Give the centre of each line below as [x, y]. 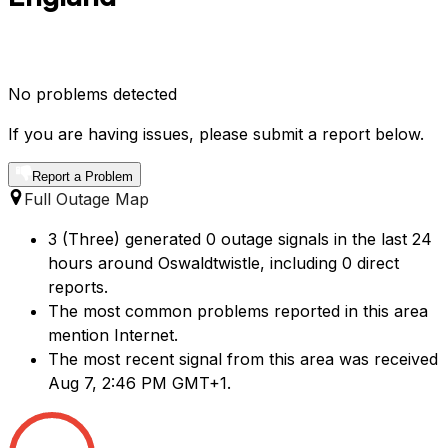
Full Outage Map [86, 199]
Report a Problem [82, 177]
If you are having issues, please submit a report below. [216, 134]
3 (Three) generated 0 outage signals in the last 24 [240, 239]
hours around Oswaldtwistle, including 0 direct [223, 263]
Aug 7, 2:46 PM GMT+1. [139, 383]
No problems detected [92, 94]
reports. [78, 287]
